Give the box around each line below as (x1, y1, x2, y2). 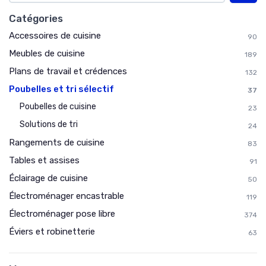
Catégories (9, 12, 63, 24)
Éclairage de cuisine (9, 173, 88, 183)
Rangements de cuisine (9, 137, 104, 148)
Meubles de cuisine (9, 48, 85, 59)
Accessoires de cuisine (9, 30, 101, 41)
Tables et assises (9, 155, 80, 166)
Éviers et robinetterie (9, 226, 95, 237)
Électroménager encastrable (9, 191, 124, 201)
